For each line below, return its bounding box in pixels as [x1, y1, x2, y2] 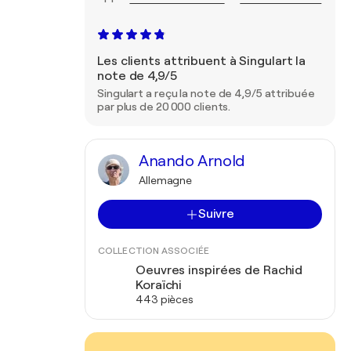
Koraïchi [136, 278, 183, 292]
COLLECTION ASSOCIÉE [98, 245, 209, 256]
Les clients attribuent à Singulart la [97, 54, 306, 68]
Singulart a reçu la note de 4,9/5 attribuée [97, 87, 315, 100]
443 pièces [136, 293, 194, 306]
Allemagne [139, 174, 193, 186]
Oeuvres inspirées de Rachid [136, 263, 303, 277]
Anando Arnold [139, 152, 245, 170]
